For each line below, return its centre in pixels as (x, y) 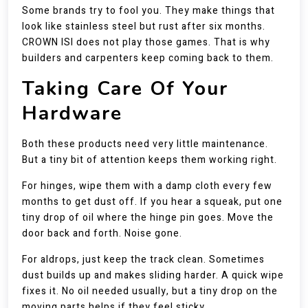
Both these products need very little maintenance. (145, 144)
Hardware (72, 113)
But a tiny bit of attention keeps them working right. (150, 160)
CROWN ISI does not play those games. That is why (146, 42)
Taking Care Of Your (125, 89)
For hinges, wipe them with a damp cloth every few (147, 186)
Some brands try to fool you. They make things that (148, 11)
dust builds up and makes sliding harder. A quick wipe (153, 275)
